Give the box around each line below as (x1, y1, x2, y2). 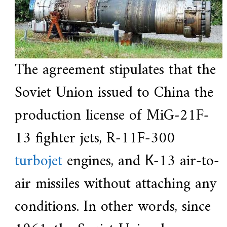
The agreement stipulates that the (14, 57, 216, 84)
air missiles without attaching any (14, 171, 216, 198)
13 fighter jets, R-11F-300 (14, 125, 175, 153)
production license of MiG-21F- (14, 102, 209, 130)
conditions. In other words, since (14, 194, 211, 221)
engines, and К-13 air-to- (62, 148, 219, 175)
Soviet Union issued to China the (14, 80, 213, 107)
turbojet (14, 148, 62, 175)
